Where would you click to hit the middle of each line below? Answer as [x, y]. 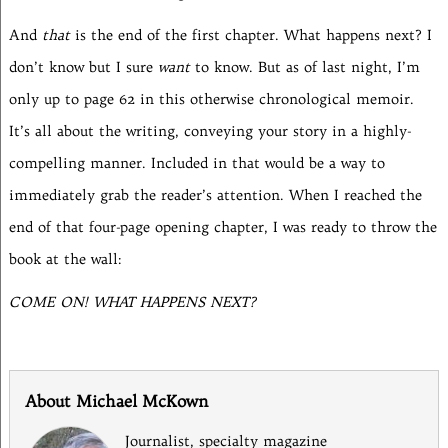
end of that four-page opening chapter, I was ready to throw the [222, 226]
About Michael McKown [116, 401]
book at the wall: [65, 258]
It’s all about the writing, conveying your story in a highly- [209, 130]
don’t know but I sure [83, 66]
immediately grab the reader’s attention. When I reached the [215, 194]
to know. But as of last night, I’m [304, 66]
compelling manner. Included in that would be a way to [196, 162]
